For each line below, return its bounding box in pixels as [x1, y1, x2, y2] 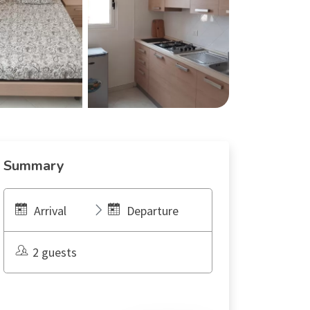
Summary [3, 156, 64, 175]
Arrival [34, 203, 66, 219]
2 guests [33, 244, 77, 260]
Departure [127, 203, 179, 219]
